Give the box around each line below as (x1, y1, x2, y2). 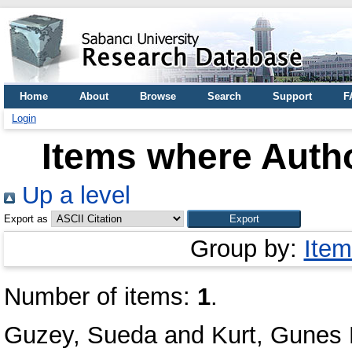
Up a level (15, 181, 130, 209)
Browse (140, 90, 176, 102)
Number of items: (4, 283, 197, 310)
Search (207, 90, 241, 102)
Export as (4, 213, 48, 225)
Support (273, 90, 312, 102)
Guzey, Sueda (4, 321, 157, 349)
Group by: (189, 235, 304, 262)
